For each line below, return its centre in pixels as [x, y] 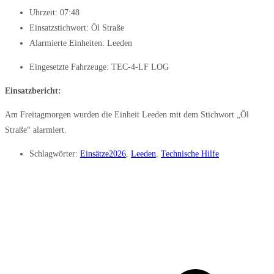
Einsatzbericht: [33, 91]
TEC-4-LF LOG [140, 67]
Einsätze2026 [103, 154]
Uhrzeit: [43, 13]
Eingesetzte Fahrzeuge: [70, 67]
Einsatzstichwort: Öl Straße [77, 28]
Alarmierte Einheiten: [67, 43]
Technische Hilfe [190, 154]
